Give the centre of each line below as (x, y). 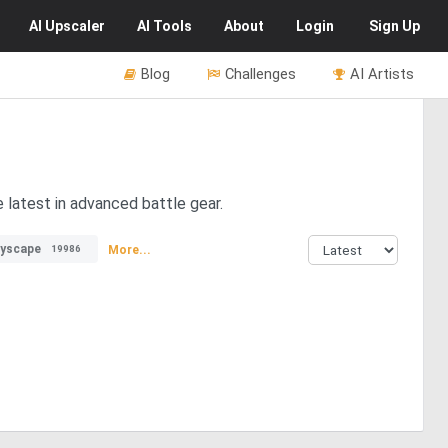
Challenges (260, 74)
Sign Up (394, 26)
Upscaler (75, 26)
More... (129, 249)
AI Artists (382, 74)
